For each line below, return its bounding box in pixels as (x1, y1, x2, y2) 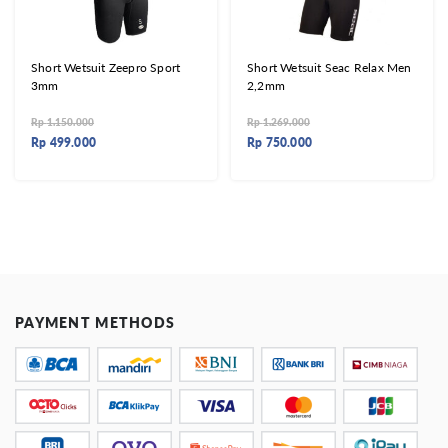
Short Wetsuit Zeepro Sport (31, 60, 181, 76)
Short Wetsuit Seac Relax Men (247, 60, 412, 76)
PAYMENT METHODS (15, 314, 176, 332)
